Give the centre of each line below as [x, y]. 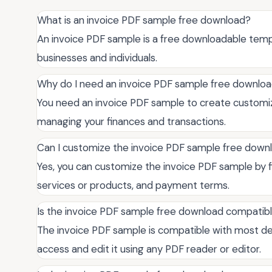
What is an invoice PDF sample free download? [144, 20]
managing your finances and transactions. [131, 122]
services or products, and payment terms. [133, 185]
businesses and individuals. [97, 58]
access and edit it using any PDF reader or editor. [149, 249]
